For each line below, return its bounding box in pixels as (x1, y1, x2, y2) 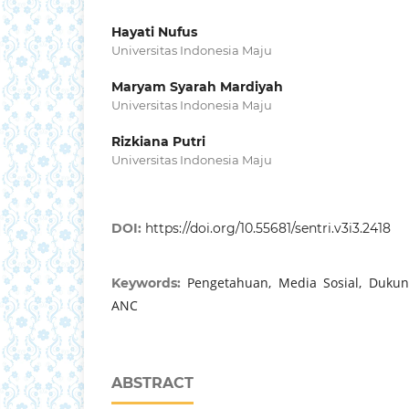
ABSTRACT (111, 374, 194, 393)
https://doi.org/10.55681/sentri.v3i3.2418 (145, 220, 391, 237)
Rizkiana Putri (111, 133, 205, 151)
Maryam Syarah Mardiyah (111, 79, 283, 96)
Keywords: (111, 275, 188, 292)
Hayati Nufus (111, 24, 197, 41)
